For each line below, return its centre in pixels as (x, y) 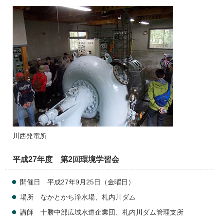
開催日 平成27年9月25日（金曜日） (78, 182)
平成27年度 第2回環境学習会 (66, 159)
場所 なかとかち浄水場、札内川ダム (78, 198)
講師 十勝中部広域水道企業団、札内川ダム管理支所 (102, 213)
